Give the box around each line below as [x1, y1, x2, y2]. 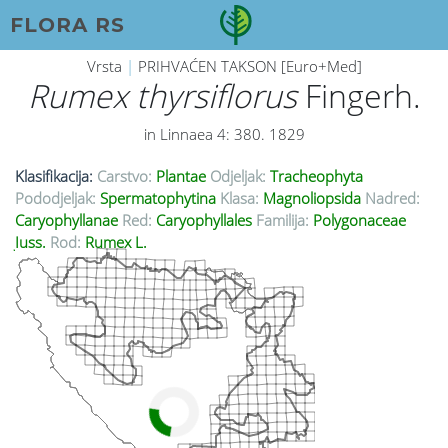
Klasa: [220, 188, 259, 209]
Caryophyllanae [15, 210, 122, 231]
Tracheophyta [266, 166, 363, 187]
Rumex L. [81, 232, 147, 253]
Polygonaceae [309, 210, 406, 231]
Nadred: [365, 188, 420, 209]
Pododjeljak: [15, 188, 96, 209]
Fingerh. [296, 74, 421, 118]
